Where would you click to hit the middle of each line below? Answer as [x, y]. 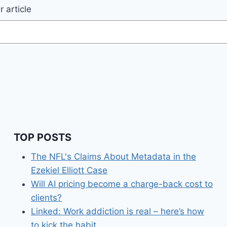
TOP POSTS [43, 137]
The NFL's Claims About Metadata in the [113, 156]
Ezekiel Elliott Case [69, 170]
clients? [46, 197]
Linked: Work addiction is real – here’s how [118, 211]
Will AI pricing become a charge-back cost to [122, 184]
